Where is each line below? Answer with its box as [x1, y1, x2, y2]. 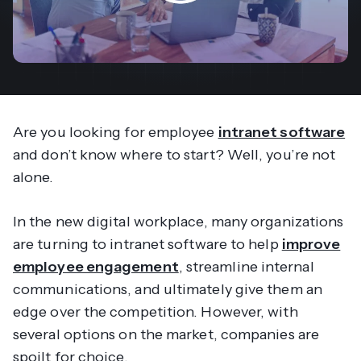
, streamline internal [178, 258, 314, 276]
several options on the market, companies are [13, 326, 319, 344]
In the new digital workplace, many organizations [13, 213, 344, 231]
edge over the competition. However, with [13, 303, 298, 322]
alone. [13, 168, 57, 187]
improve [281, 235, 341, 254]
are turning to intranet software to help [13, 235, 282, 254]
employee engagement [13, 258, 179, 276]
